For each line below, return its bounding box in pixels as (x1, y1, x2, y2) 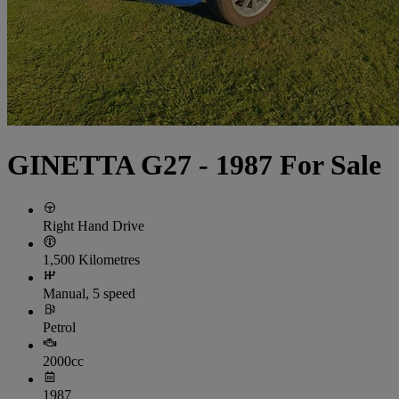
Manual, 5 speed (43, 286, 135, 302)
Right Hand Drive (43, 218, 144, 234)
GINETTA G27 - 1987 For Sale (7, 148, 381, 181)
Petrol (43, 320, 76, 336)
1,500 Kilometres (43, 252, 140, 268)
